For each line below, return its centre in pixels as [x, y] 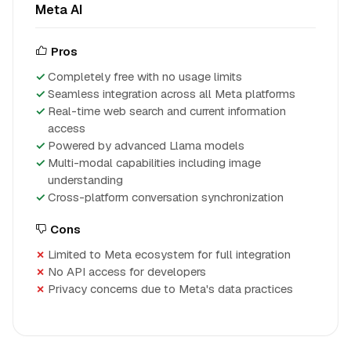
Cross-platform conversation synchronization [166, 197]
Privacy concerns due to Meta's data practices [170, 289]
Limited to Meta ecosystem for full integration [169, 254]
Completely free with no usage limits [145, 76]
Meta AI [59, 10]
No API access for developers [127, 271]
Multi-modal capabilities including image [154, 163]
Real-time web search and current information [167, 111]
